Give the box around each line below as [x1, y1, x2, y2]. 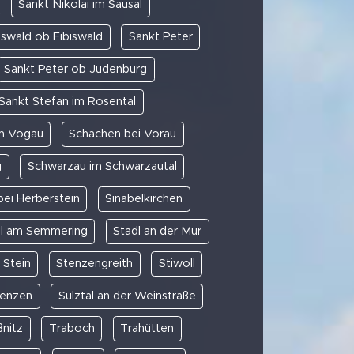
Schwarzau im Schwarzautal [27, 160, 177, 172]
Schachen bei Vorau [69, 127, 177, 140]
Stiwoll [158, 257, 195, 269]
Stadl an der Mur [113, 224, 201, 237]
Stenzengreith [56, 257, 133, 269]
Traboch [48, 322, 95, 334]
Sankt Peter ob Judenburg [4, 62, 147, 75]
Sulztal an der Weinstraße [58, 289, 196, 302]
